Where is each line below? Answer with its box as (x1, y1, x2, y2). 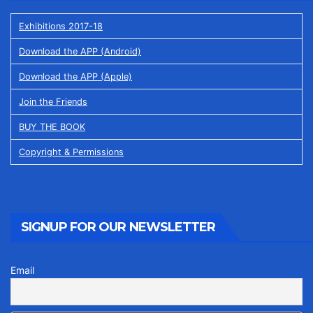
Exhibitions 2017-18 (19, 20, 103, 31)
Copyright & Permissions (19, 146, 124, 157)
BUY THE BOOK (19, 121, 85, 132)
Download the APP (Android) (19, 45, 141, 57)
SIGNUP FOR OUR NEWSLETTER (21, 219, 216, 235)
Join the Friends (19, 96, 87, 107)
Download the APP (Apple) (19, 71, 132, 82)
